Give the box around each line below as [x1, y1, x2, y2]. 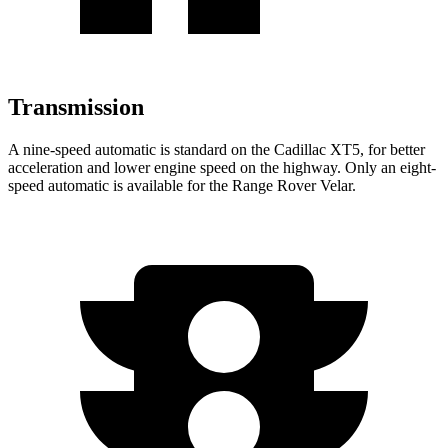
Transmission [8, 93, 144, 120]
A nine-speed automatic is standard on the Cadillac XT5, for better [8, 140, 425, 158]
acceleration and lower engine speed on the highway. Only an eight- [8, 158, 436, 176]
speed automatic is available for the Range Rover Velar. [8, 176, 356, 194]
